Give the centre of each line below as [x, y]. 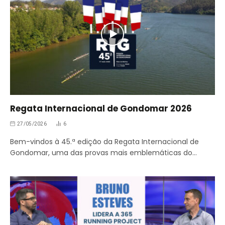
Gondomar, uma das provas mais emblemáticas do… [103, 152]
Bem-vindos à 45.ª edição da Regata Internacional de [104, 141]
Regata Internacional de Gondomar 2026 [101, 108]
